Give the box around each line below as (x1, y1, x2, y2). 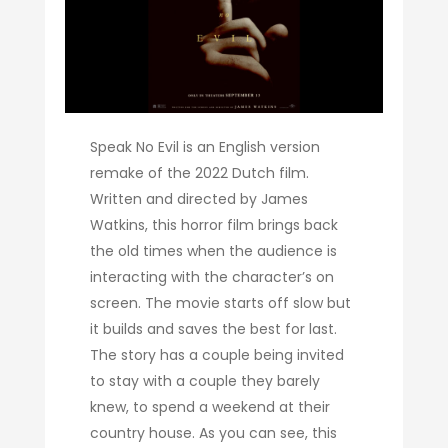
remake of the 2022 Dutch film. (90, 162, 310, 183)
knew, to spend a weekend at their (90, 396, 331, 417)
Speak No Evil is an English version (90, 136, 321, 157)
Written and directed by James (90, 188, 309, 209)
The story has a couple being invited (90, 344, 345, 365)
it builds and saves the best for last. (90, 318, 338, 339)
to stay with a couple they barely (90, 370, 321, 391)
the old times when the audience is (90, 240, 338, 261)
